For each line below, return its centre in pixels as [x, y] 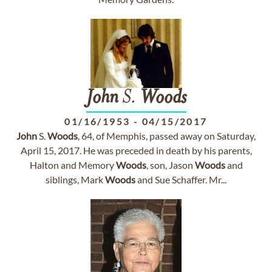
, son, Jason [170, 165]
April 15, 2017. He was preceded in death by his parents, [136, 150]
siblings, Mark [75, 179]
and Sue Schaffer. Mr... [181, 179]
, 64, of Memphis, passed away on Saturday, [167, 136]
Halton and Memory [73, 165]
